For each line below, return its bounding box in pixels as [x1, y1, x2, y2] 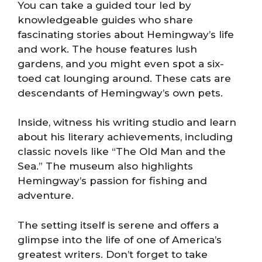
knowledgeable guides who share [18, 13, 193, 26]
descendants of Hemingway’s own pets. [18, 87, 223, 99]
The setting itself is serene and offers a [18, 219, 219, 231]
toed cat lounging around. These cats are [18, 72, 231, 84]
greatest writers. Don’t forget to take [18, 248, 208, 260]
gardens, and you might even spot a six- [18, 57, 224, 70]
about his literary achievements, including [18, 131, 233, 143]
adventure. [18, 189, 74, 201]
